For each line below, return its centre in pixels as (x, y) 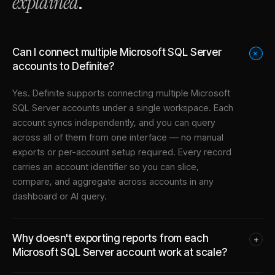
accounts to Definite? (63, 66)
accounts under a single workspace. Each (146, 107)
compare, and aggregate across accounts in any (113, 181)
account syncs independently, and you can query (114, 122)
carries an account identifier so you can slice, (106, 166)
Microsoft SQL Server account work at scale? (120, 252)
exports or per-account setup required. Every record (122, 152)
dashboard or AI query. (60, 196)
